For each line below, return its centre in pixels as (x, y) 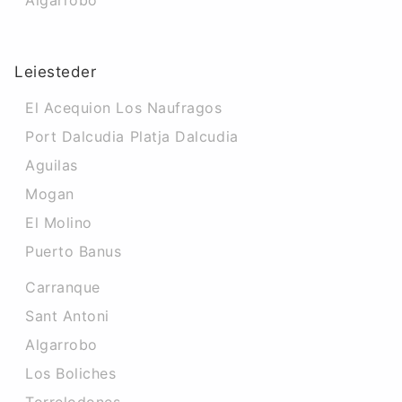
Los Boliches (71, 373)
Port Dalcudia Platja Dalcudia (132, 136)
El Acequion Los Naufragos (124, 108)
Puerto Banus (74, 251)
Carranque (63, 287)
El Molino (59, 223)
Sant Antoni (67, 316)
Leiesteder (56, 72)
